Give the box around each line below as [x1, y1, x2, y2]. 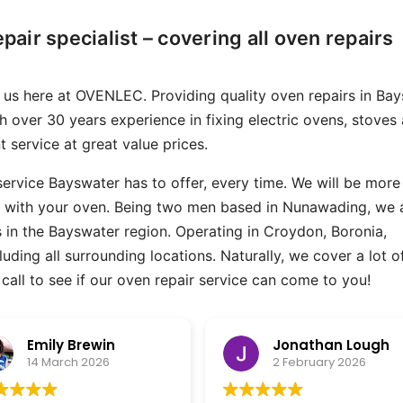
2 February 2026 [26, 354, 121, 372]
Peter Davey [273, 336, 360, 355]
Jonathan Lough [26, 336, 144, 355]
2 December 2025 [273, 354, 378, 372]
